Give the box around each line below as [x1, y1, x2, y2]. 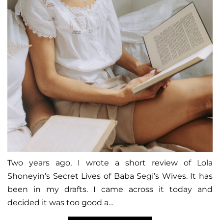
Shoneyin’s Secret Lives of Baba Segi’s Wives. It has [7, 171, 213, 181]
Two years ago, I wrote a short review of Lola [7, 158, 213, 168]
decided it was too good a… [7, 198, 113, 208]
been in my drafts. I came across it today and [7, 185, 213, 194]
